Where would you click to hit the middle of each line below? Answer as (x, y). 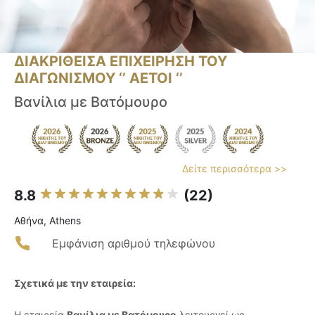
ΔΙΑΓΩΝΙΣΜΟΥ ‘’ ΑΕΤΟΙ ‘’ (98, 78)
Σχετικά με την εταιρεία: (75, 283)
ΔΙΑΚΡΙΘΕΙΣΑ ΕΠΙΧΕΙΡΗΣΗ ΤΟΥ (121, 62)
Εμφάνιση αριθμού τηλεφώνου (134, 244)
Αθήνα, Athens (47, 221)
